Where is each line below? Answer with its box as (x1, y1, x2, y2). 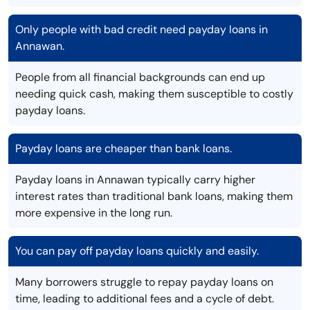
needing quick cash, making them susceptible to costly (15, 86, 293, 102)
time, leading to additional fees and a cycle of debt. (15, 291, 274, 307)
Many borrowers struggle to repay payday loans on (15, 275, 273, 290)
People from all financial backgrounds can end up (15, 70, 265, 85)
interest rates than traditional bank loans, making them (15, 189, 293, 204)
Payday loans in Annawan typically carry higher (15, 172, 255, 188)
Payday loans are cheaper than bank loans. (15, 141, 232, 156)
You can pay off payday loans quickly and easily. (15, 244, 259, 259)
